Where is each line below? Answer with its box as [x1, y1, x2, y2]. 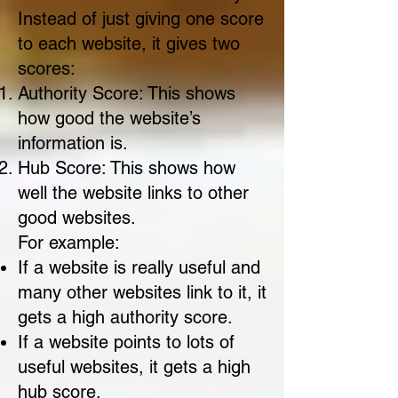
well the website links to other [18, 182, 249, 203]
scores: [18, 58, 76, 79]
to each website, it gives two [18, 33, 240, 54]
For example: [18, 232, 120, 253]
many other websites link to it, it [18, 282, 267, 303]
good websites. [18, 207, 136, 228]
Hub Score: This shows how [18, 157, 235, 179]
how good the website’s [18, 107, 201, 129]
